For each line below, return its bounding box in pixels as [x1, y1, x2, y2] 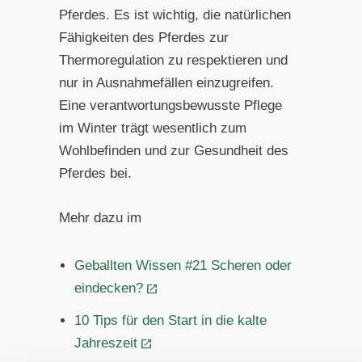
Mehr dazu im [58, 210, 141, 226]
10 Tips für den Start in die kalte [74, 312, 267, 328]
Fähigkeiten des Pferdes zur [58, 30, 229, 46]
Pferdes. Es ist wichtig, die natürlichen [58, 7, 291, 23]
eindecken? [74, 280, 144, 296]
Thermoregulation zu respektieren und [58, 53, 288, 69]
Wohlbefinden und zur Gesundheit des [58, 143, 288, 159]
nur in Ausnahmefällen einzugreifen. [58, 75, 274, 91]
